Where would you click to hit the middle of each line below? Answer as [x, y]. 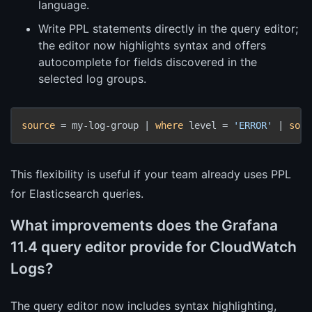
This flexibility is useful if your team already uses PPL [151, 174]
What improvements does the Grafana [144, 225]
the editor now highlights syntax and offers [152, 45]
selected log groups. [92, 78]
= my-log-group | [105, 125]
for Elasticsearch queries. [77, 193]
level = [208, 125]
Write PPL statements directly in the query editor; [168, 28]
